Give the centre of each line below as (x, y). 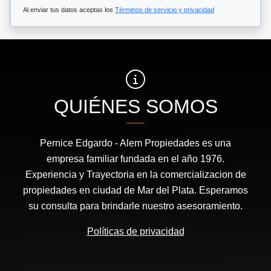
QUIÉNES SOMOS (135, 106)
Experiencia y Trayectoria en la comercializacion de (135, 174)
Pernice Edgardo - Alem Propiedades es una (135, 143)
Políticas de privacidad (135, 231)
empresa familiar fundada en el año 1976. (135, 158)
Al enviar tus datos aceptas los (69, 9)
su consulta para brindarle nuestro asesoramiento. (135, 206)
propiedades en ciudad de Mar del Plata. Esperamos (135, 190)
